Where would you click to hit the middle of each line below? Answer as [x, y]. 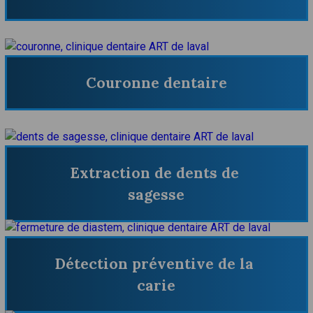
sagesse [156, 195]
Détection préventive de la [154, 263]
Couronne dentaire [156, 83]
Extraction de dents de [154, 173]
